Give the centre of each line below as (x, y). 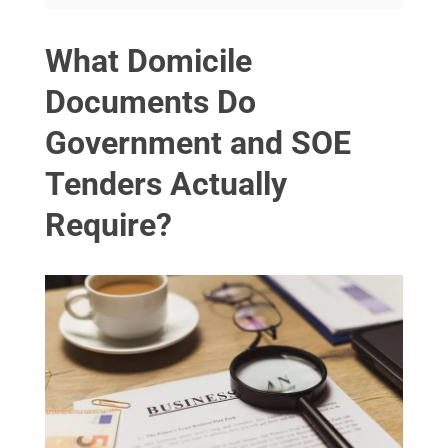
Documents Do (150, 102)
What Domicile (148, 61)
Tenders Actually (166, 184)
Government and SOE (198, 143)
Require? (108, 225)
